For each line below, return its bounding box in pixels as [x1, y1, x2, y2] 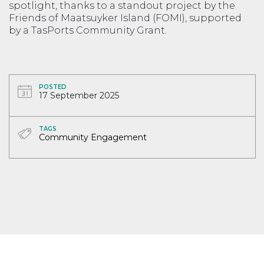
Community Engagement [39, 132, 147, 143]
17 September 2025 [39, 90, 119, 101]
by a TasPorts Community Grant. [9, 25, 169, 37]
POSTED [39, 83, 67, 91]
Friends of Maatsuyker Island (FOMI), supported [9, 12, 242, 24]
